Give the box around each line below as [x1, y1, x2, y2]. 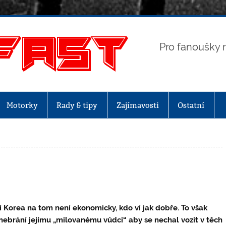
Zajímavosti [116, 100, 159, 110]
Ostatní [178, 100, 205, 110]
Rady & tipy [56, 100, 98, 110]
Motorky [6, 100, 38, 110]
